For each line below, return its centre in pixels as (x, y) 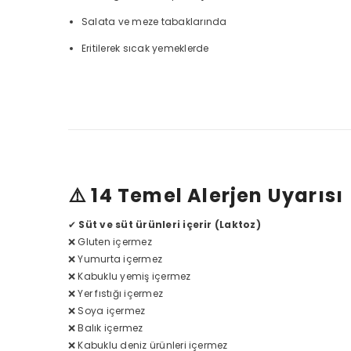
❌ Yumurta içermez (116, 259)
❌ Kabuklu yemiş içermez (130, 276)
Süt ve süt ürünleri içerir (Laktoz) (170, 224)
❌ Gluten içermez (110, 242)
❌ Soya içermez (107, 311)
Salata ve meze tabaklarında (154, 22)
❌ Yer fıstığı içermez (116, 293)
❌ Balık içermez (106, 328)
